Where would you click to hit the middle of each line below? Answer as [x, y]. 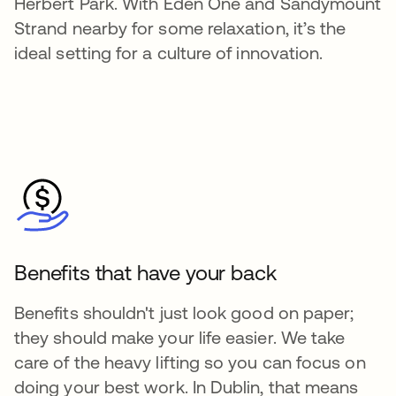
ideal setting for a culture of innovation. [169, 53]
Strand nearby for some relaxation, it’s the [180, 28]
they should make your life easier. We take [180, 338]
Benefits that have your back [145, 273]
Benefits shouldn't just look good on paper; [184, 313]
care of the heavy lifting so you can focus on [190, 362]
